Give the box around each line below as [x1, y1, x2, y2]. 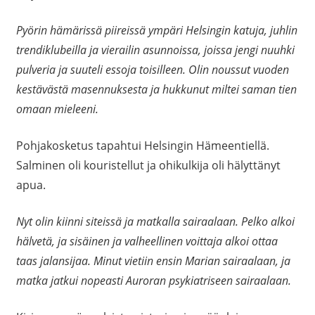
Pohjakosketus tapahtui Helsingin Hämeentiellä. [15, 138, 269, 154]
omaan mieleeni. [15, 101, 98, 117]
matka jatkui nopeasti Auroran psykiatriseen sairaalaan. [15, 273, 291, 289]
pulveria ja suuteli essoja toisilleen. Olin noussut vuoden [15, 62, 289, 78]
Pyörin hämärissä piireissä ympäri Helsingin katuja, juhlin [15, 22, 297, 39]
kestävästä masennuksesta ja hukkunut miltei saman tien [15, 82, 297, 98]
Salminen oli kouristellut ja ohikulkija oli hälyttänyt [15, 157, 281, 174]
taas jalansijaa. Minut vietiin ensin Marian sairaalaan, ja [15, 253, 290, 269]
